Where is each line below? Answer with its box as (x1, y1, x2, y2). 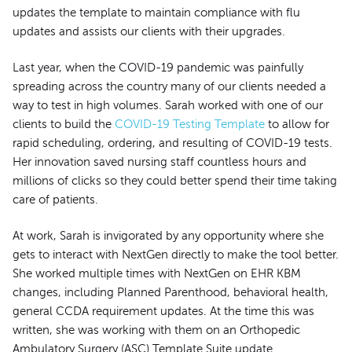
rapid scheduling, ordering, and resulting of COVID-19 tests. (13, 136, 332, 149)
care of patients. (13, 192, 98, 206)
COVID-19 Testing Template (115, 117, 265, 130)
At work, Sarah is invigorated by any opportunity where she (13, 229, 324, 243)
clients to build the (13, 117, 115, 130)
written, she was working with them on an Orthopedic (13, 324, 300, 337)
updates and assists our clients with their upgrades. (13, 24, 285, 38)
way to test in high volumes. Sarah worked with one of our (13, 98, 323, 112)
